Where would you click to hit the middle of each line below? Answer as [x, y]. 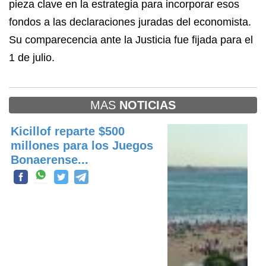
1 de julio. [32, 58]
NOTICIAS [148, 105]
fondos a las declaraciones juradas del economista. [130, 22]
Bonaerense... [50, 160]
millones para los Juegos [82, 145]
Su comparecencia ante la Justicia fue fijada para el [131, 40]
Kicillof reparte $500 [68, 131]
